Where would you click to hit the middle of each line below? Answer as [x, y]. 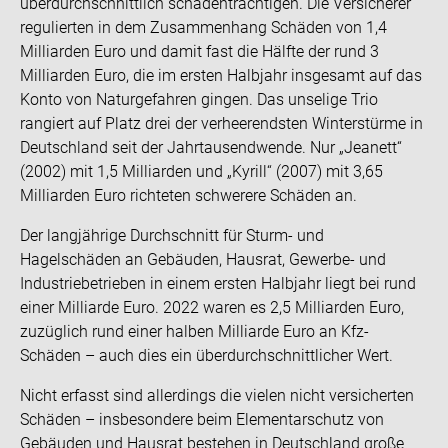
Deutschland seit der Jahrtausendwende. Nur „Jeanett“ [211, 147]
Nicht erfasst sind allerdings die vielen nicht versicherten [217, 395]
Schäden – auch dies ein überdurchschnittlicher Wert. [206, 355]
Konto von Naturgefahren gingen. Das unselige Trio [199, 99]
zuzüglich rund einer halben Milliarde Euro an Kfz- [194, 331]
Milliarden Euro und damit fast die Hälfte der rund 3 [199, 51]
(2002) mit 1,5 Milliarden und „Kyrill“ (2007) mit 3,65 [201, 171]
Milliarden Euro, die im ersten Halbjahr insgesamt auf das [221, 75]
